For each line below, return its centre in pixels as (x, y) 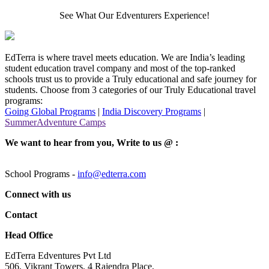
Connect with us (38, 194)
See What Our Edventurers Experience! (134, 15)
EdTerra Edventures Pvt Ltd (58, 255)
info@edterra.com (112, 174)
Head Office (29, 235)
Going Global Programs (50, 111)
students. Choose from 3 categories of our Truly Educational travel (130, 89)
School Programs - (41, 174)
